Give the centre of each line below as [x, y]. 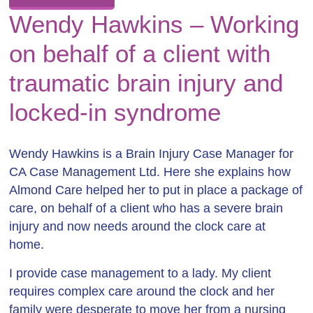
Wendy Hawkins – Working [154, 24]
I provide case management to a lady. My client [140, 273]
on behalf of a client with [140, 53]
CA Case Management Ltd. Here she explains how [150, 172]
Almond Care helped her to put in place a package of [156, 190]
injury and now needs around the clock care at [138, 226]
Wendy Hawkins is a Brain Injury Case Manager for [152, 154]
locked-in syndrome [115, 112]
